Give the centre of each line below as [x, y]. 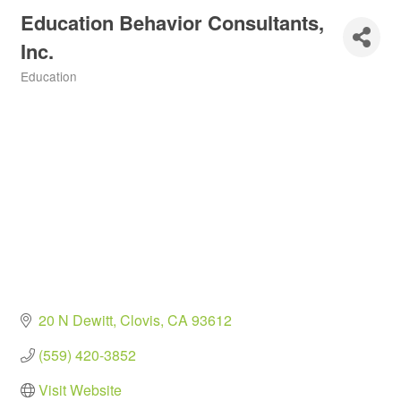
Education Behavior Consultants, [172, 22]
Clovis [140, 320]
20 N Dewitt [76, 320]
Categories [50, 88]
